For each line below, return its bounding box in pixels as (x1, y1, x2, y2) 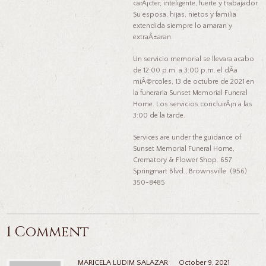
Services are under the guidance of (133, 133, 241, 141)
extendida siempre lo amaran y (133, 21, 232, 30)
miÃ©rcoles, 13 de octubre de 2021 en (133, 77, 254, 85)
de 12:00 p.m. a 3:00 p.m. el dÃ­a (133, 66, 237, 74)
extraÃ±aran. (133, 33, 173, 41)
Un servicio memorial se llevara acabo (133, 55, 254, 63)
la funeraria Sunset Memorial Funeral (133, 88, 248, 97)
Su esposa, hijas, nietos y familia (133, 10, 236, 18)
